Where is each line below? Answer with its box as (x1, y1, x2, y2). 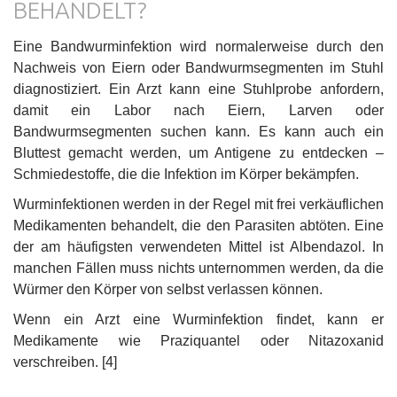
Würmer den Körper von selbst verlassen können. (13, 281, 326, 297)
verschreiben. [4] (13, 354, 117, 370)
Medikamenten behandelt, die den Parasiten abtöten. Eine (13, 217, 384, 233)
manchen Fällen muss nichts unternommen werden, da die (13, 260, 384, 276)
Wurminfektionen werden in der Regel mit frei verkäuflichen (13, 196, 384, 212)
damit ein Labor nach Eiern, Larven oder (13, 102, 384, 118)
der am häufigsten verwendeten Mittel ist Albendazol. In (13, 238, 384, 254)
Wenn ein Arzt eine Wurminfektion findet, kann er (13, 311, 384, 327)
